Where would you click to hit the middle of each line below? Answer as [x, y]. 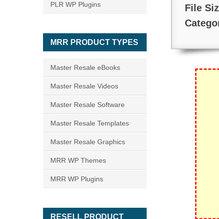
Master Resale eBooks [85, 67]
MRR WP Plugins [77, 179]
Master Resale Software [88, 105]
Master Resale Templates [90, 123]
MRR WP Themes [78, 160]
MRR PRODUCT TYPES [94, 42]
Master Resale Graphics [88, 142]
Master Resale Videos [84, 86]
